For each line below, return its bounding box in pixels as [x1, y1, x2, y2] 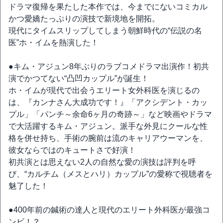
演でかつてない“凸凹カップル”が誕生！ [8, 74, 149, 83]
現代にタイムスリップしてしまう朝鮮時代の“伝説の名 [8, 26, 202, 35]
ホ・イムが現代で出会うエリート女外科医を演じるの [8, 86, 200, 95]
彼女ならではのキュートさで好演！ [8, 146, 136, 154]
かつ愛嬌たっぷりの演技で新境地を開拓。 [8, 14, 160, 23]
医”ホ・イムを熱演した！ [8, 38, 99, 47]
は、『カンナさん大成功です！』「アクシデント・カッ [8, 98, 208, 107]
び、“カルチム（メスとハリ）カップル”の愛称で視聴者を [8, 170, 213, 178]
